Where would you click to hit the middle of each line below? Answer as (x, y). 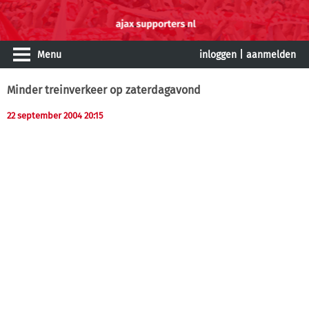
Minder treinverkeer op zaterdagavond (104, 90)
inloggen (218, 55)
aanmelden (271, 55)
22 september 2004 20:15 (55, 116)
